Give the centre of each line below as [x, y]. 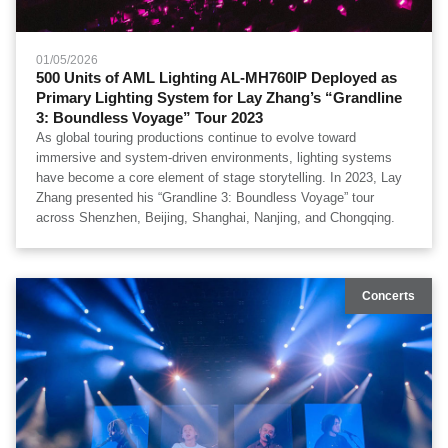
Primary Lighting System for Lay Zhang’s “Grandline [219, 97]
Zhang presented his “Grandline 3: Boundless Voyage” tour [205, 197]
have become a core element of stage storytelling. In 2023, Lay [219, 177]
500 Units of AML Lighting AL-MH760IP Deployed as [216, 77]
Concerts [388, 296]
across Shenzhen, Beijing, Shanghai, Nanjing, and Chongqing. [215, 217]
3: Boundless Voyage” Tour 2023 [149, 117]
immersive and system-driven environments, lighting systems [214, 157]
